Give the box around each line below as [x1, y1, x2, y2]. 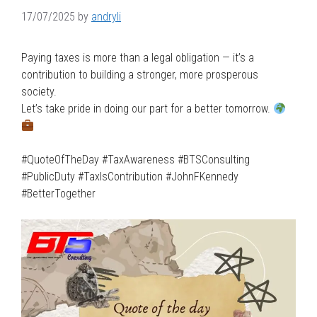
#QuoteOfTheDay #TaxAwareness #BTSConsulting [21, 153, 250, 166]
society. [21, 85, 57, 98]
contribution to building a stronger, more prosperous [21, 68, 258, 81]
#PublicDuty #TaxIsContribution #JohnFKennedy [21, 170, 238, 183]
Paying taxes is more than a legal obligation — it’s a [21, 51, 254, 64]
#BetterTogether [21, 187, 96, 200]
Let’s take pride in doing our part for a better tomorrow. [21, 102, 273, 115]
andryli [91, 10, 121, 23]
